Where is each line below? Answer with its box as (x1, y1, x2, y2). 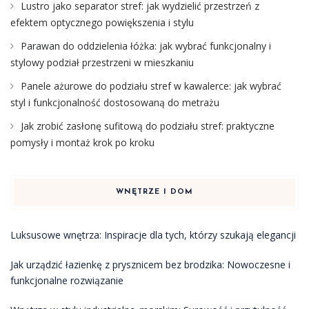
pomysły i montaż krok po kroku (10, 135, 154, 149)
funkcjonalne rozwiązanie (10, 273, 123, 287)
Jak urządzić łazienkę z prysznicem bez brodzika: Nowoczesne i (10, 257, 290, 271)
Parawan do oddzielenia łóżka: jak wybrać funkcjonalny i (21, 39, 271, 52)
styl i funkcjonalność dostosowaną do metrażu (10, 95, 219, 109)
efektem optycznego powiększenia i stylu (10, 15, 194, 29)
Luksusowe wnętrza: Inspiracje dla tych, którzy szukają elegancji (10, 228, 296, 241)
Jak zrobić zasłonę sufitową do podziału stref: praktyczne (21, 119, 275, 132)
